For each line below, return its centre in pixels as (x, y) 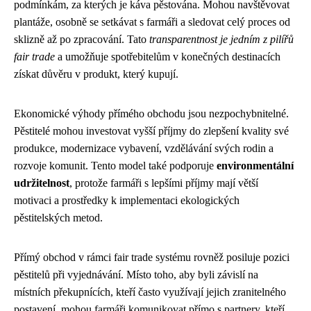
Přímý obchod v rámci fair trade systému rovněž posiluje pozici (152, 257)
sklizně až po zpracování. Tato (82, 39)
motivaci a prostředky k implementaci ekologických (127, 200)
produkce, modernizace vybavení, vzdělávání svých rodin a (144, 148)
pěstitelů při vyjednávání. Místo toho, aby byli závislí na (136, 274)
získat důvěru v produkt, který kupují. (96, 74)
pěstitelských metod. (58, 217)
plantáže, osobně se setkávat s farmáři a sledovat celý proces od (152, 22)
